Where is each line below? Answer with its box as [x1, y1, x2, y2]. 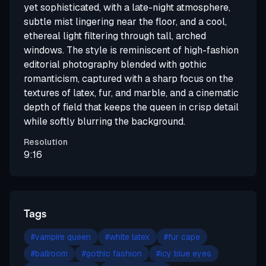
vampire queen [35, 232, 91, 243]
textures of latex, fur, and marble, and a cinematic [24, 87, 239, 100]
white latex [109, 232, 150, 243]
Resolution [24, 137, 68, 148]
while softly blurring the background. [24, 115, 185, 128]
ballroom [35, 248, 68, 259]
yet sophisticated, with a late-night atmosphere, [24, 1, 230, 14]
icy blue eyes [160, 248, 211, 259]
